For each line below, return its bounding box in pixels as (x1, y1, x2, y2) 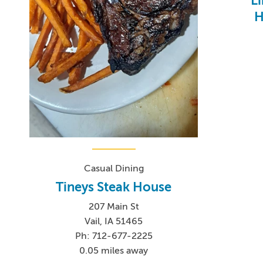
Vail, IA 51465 (85, 216, 143, 227)
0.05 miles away (79, 245, 149, 257)
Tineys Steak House (56, 180, 172, 195)
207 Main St (88, 201, 139, 213)
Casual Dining (83, 163, 144, 174)
